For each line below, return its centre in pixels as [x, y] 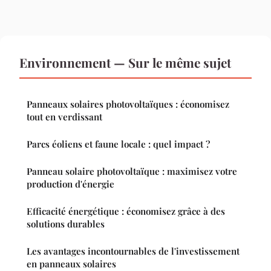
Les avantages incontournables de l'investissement [133, 251]
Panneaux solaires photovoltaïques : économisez [128, 104]
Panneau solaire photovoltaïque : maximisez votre [132, 171]
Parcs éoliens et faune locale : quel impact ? [118, 144]
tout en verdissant [64, 117]
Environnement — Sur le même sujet [125, 63]
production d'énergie [70, 184]
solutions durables [66, 224]
